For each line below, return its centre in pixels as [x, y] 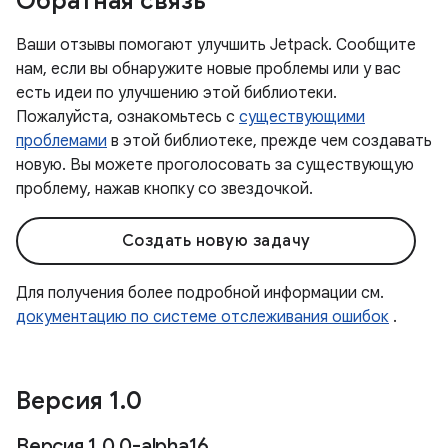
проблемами [61, 141]
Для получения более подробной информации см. [200, 293]
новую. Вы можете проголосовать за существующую [215, 165]
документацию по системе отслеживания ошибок [202, 317]
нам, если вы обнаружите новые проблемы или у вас [208, 69]
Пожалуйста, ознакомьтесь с [127, 117]
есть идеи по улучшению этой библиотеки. [176, 93]
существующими [302, 117]
